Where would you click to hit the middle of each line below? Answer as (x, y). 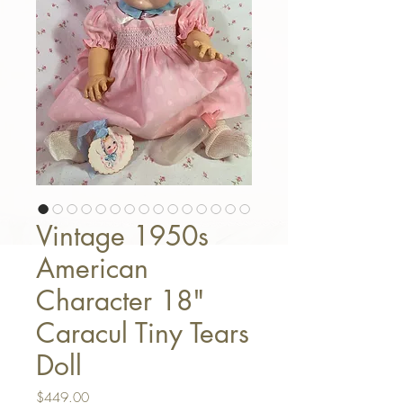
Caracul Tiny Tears (143, 333)
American (92, 268)
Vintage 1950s (122, 236)
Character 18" (121, 300)
